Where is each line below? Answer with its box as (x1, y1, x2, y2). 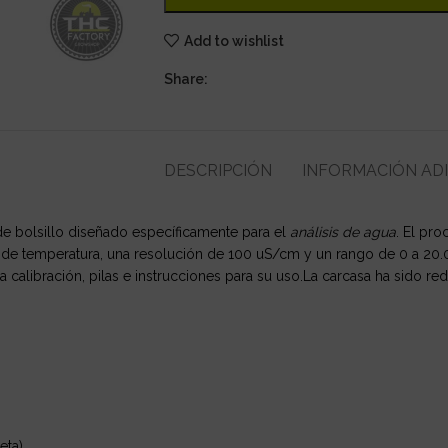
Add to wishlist (183, 32, 284, 49)
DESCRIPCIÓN (163, 161, 272, 180)
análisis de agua (290, 224, 396, 240)
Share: (164, 71, 209, 87)
